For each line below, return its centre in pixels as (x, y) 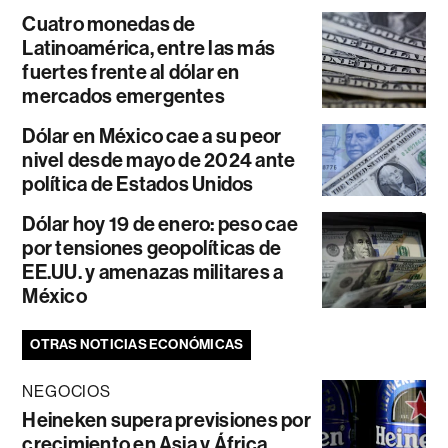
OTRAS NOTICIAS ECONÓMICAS (137, 344)
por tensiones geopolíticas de (152, 247)
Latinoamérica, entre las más (149, 47)
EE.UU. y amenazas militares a (153, 271)
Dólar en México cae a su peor (152, 135)
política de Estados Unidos (138, 183)
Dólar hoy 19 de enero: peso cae (160, 223)
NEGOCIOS (66, 391)
